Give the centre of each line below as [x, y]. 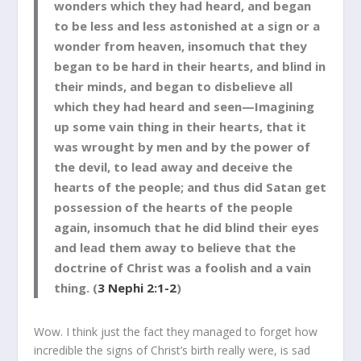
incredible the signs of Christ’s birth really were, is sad [172, 350]
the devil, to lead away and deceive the [174, 166]
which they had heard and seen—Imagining [185, 106]
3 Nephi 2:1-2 [137, 287]
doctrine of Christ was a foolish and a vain [183, 267]
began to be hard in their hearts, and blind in [190, 66]
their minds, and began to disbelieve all [174, 86]
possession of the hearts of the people [174, 207]
